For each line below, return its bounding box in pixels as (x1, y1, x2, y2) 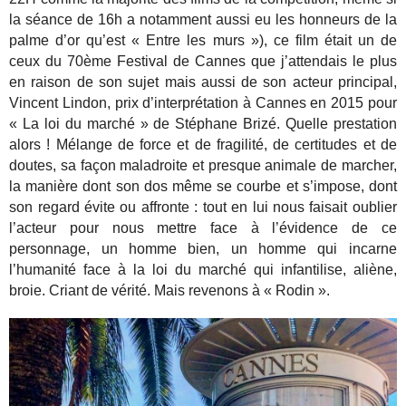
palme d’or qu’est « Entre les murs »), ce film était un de (9, 33, 397, 49)
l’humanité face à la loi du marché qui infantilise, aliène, (9, 262, 397, 278)
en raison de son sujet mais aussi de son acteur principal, (9, 74, 397, 91)
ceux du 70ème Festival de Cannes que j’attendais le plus (9, 53, 397, 70)
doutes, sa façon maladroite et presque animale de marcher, (9, 158, 397, 174)
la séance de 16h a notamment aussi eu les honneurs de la (9, 12, 397, 28)
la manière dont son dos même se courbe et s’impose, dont (9, 179, 397, 195)
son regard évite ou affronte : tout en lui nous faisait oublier (9, 199, 397, 216)
